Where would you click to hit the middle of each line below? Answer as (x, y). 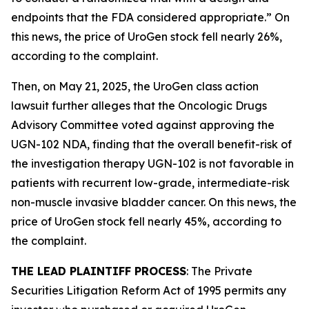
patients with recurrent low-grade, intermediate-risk (150, 183)
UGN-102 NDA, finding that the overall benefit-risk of (151, 144)
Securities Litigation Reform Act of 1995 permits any (149, 290)
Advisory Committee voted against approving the (143, 125)
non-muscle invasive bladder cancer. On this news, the (154, 202)
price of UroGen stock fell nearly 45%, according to (146, 221)
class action (226, 86)
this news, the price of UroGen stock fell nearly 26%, (147, 37)
